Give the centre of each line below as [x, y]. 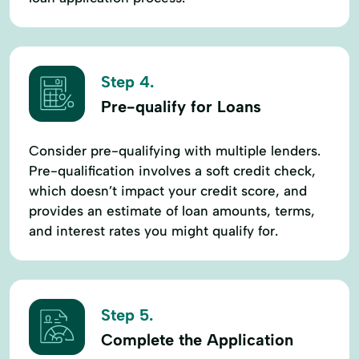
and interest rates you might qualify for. [153, 230]
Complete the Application [197, 340]
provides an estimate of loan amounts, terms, [172, 210]
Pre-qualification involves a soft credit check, [172, 170]
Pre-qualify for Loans [181, 107]
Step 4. [127, 82]
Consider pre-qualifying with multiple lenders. [175, 150]
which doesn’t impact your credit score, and [168, 190]
